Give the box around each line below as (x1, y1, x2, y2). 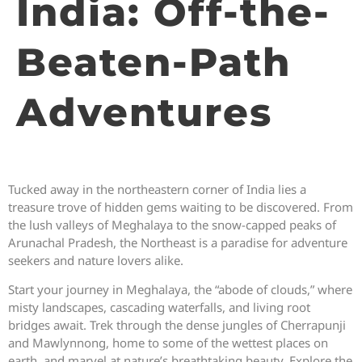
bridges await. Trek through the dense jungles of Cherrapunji (8, 316, 346, 333)
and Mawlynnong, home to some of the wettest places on (8, 334, 328, 351)
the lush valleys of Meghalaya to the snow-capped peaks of (8, 216, 336, 233)
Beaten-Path (16, 38, 291, 86)
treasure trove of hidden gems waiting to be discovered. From (8, 198, 353, 215)
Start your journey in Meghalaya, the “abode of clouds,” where (8, 280, 352, 297)
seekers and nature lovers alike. (8, 251, 183, 268)
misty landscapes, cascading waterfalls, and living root (8, 298, 310, 315)
